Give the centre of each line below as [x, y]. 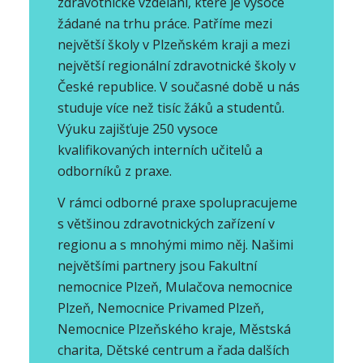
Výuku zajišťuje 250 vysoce [137, 128]
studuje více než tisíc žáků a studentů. [171, 107]
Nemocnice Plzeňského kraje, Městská [174, 329]
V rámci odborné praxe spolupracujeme [177, 203]
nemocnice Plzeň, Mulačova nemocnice [175, 287]
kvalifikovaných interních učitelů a [160, 149]
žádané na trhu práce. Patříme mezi [164, 23]
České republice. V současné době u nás [178, 86]
